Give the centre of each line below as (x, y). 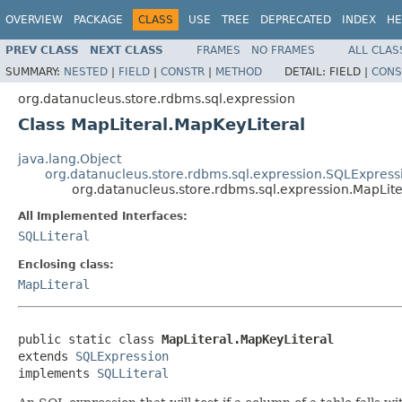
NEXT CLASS (127, 50)
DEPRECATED (296, 20)
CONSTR (183, 71)
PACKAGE (98, 20)
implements (57, 373)
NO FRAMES (283, 50)
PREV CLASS (42, 50)
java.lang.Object (70, 158)
